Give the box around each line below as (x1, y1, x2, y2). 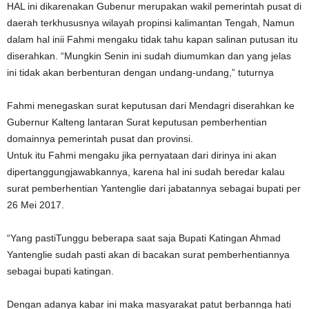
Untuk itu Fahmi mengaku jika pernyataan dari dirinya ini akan (7, 149, 277, 161)
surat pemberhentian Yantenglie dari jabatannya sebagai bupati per (7, 182, 301, 194)
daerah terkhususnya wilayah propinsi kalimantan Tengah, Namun (7, 17, 295, 28)
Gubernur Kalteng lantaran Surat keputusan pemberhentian (7, 116, 267, 128)
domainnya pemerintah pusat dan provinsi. (7, 132, 193, 144)
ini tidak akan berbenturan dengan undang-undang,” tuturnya (7, 66, 274, 78)
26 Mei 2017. (7, 199, 64, 210)
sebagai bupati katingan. (7, 265, 114, 277)
